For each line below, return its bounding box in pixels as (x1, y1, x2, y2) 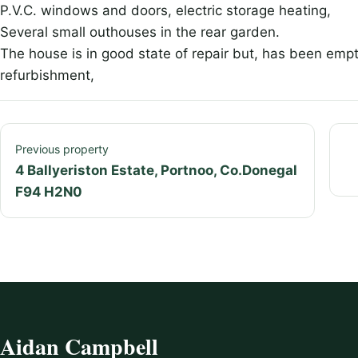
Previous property (15, 142, 109, 157)
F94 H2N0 (15, 184, 82, 201)
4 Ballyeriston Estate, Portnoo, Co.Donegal (15, 162, 297, 179)
